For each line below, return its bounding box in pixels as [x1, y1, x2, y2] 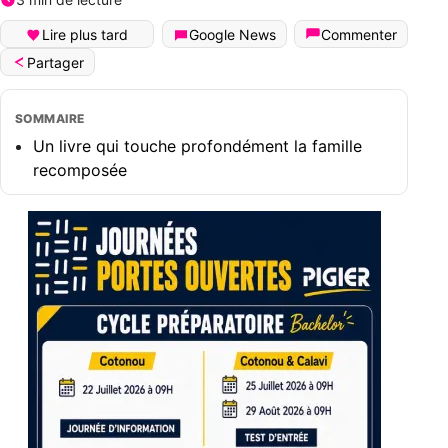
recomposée [33, 160, 127, 181]
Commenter [321, 26, 397, 44]
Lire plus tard [42, 26, 128, 44]
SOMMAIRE [15, 111, 85, 127]
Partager [27, 54, 84, 72]
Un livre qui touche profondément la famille [33, 136, 362, 157]
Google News [188, 26, 276, 44]
